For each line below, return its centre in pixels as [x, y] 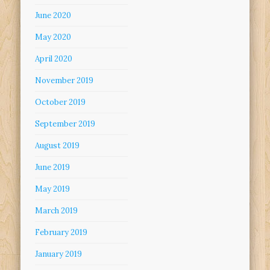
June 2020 [53, 16]
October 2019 [61, 102]
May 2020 [53, 37]
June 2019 [53, 168]
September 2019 [65, 124]
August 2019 [58, 146]
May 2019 [53, 189]
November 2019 [64, 81]
